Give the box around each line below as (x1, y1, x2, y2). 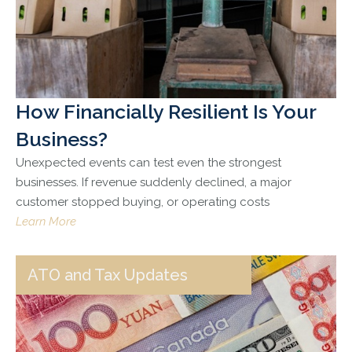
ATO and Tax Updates (27, 266, 188, 285)
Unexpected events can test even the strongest (16, 156, 281, 170)
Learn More (16, 214, 76, 229)
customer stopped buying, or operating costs (16, 195, 269, 210)
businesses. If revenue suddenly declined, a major (16, 175, 291, 190)
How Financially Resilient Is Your (16, 100, 316, 124)
